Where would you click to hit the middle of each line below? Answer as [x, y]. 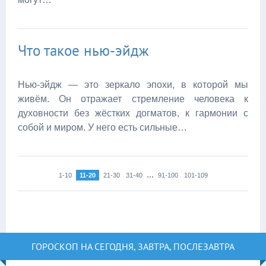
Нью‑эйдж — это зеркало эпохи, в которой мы [133, 85]
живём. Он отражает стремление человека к [133, 99]
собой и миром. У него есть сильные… [102, 127]
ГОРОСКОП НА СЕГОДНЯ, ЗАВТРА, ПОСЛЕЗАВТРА [133, 246]
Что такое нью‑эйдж [83, 50]
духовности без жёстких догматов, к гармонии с [133, 113]
